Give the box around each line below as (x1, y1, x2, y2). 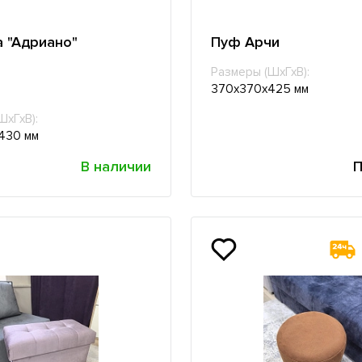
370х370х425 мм (210, 82, 309, 98)
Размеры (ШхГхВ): (210, 65, 309, 81)
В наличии (80, 158, 151, 176)
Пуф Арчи (210, 33, 280, 52)
